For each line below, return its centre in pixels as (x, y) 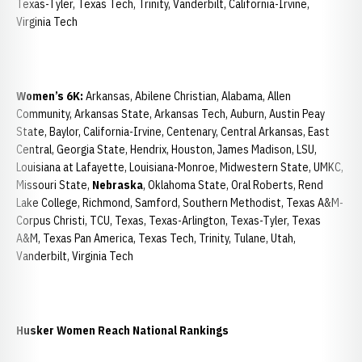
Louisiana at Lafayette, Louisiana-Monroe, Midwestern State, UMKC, (180, 167)
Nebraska (118, 185)
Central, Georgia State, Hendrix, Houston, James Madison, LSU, (166, 149)
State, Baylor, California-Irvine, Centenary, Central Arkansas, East (173, 132)
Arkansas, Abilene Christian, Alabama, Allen (188, 96)
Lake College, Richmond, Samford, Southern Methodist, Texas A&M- (180, 203)
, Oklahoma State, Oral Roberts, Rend (233, 185)
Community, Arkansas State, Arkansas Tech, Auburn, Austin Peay (170, 114)
